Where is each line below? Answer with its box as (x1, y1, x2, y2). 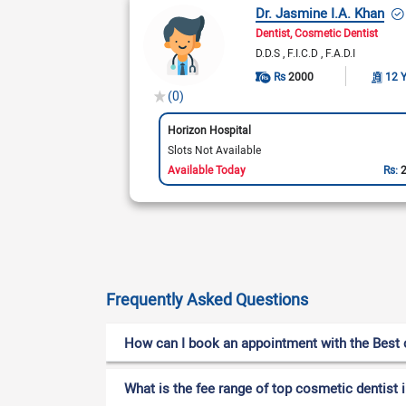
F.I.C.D (287, 45, 322, 60)
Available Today (167, 161, 246, 177)
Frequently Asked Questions (106, 288, 308, 310)
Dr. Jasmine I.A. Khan (256, 4, 385, 22)
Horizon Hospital (167, 121, 251, 137)
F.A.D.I (325, 45, 356, 60)
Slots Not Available (167, 141, 261, 157)
